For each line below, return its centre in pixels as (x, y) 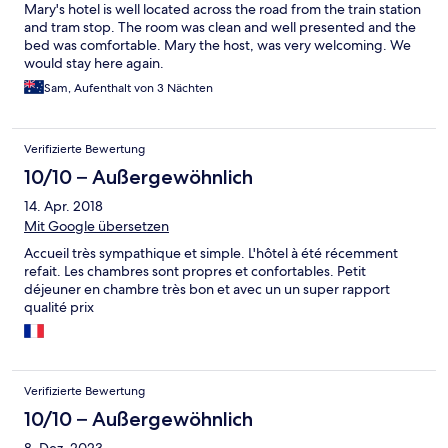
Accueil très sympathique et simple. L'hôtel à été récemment (211, 253)
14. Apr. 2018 (63, 206)
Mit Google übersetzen (96, 226)
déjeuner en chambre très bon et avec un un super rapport (207, 289)
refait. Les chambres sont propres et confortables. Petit (195, 271)
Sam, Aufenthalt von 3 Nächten (128, 88)
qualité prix (59, 307)
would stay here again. (94, 63)
